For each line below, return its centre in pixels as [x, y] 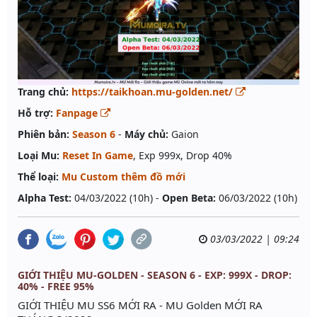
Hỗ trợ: [35, 113]
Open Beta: [189, 198]
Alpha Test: [45, 198]
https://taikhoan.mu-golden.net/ [154, 92]
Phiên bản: [44, 134]
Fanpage [78, 113]
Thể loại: [38, 177]
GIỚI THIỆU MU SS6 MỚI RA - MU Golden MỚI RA [140, 305]
